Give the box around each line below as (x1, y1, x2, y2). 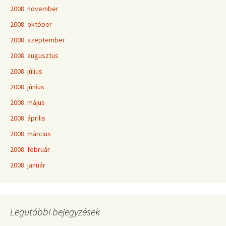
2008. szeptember (10, 35, 65, 44)
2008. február (10, 145, 50, 154)
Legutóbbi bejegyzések (10, 205, 100, 218)
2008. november (10, 4, 59, 13)
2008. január (10, 160, 45, 169)
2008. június (10, 82, 44, 91)
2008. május (10, 98, 45, 107)
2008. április (10, 114, 45, 123)
